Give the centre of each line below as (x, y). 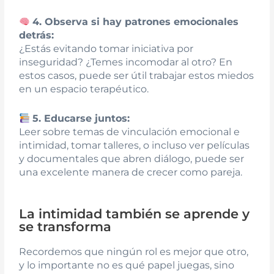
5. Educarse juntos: (81, 118)
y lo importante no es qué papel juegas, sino (127, 265)
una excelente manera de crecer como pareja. (131, 172)
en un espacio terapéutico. (84, 89)
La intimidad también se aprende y (135, 213)
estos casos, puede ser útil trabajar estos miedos (137, 76)
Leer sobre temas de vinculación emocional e (130, 131)
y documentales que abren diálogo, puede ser (132, 158)
